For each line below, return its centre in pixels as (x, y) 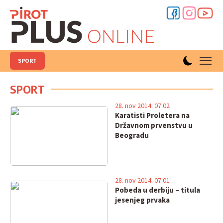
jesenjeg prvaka (142, 200)
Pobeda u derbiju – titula (157, 190)
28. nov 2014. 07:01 (142, 181)
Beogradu (132, 136)
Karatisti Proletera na (152, 116)
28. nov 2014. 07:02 (142, 106)
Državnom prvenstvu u (154, 126)
